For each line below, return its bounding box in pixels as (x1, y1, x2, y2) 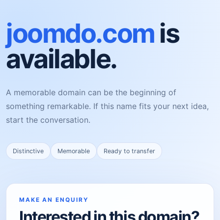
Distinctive (13, 147, 44, 155)
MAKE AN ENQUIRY (19, 196, 89, 203)
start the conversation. (6, 115, 90, 125)
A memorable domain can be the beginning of (6, 87, 176, 97)
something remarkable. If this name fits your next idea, (6, 101, 209, 111)
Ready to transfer (104, 147, 155, 155)
